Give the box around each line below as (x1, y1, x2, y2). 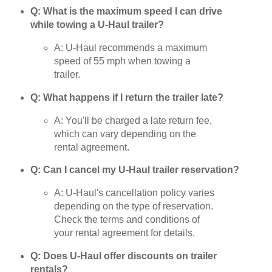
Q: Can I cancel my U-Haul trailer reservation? (30, 165, 239, 175)
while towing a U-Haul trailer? (30, 19, 164, 30)
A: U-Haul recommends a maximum (54, 42, 208, 53)
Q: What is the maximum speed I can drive (30, 6, 222, 17)
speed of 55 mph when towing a (54, 55, 191, 66)
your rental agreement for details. (54, 228, 195, 239)
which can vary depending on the (54, 128, 197, 139)
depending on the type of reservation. (54, 201, 214, 212)
